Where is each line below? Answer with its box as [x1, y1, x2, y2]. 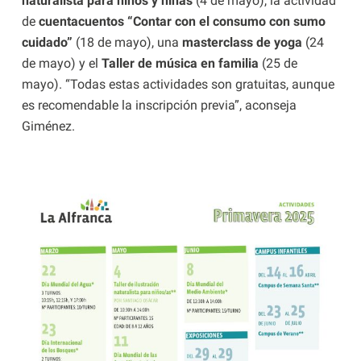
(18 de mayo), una [72, 35, 182, 51]
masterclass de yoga [181, 35, 302, 51]
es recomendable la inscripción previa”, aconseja [21, 98, 297, 114]
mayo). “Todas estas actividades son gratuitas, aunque [21, 77, 334, 93]
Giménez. [21, 118, 75, 135]
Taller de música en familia [101, 56, 259, 72]
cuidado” [21, 35, 73, 51]
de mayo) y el [21, 56, 102, 72]
